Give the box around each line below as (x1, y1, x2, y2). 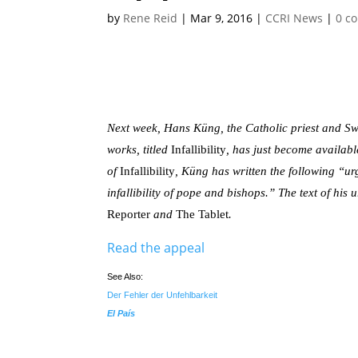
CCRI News (265, 10, 324, 26)
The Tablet (176, 208, 229, 221)
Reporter (107, 208, 151, 221)
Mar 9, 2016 (190, 10, 253, 26)
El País (107, 308, 136, 319)
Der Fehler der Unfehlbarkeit (107, 290, 218, 300)
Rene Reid (123, 10, 178, 26)
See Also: (107, 272, 146, 282)
